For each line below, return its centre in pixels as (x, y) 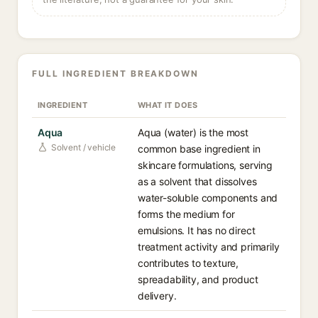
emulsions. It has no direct (197, 230)
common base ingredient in (199, 149)
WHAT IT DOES (168, 105)
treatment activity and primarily (209, 247)
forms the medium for (186, 214)
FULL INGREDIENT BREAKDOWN (115, 73)
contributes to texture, (188, 263)
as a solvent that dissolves (197, 181)
